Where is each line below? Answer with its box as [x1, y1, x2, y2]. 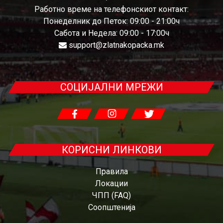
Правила [95, 167, 128, 177]
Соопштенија [88, 203, 135, 213]
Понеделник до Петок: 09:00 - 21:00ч [43, 16, 180, 26]
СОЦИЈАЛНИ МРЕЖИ [60, 81, 163, 94]
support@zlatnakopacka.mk [69, 40, 164, 50]
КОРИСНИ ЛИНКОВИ [61, 144, 162, 156]
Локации [95, 179, 128, 189]
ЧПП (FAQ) [92, 191, 131, 201]
